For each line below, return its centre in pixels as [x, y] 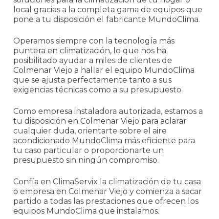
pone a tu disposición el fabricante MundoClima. [106, 19]
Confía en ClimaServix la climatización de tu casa [107, 181]
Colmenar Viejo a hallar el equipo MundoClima [104, 70]
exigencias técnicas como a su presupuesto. [98, 89]
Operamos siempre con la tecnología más [94, 41]
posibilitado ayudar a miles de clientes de [92, 60]
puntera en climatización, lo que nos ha [89, 50]
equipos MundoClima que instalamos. [86, 211]
